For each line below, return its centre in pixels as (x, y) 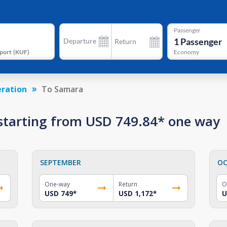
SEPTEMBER (61, 162)
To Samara (62, 89)
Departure (80, 41)
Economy (186, 52)
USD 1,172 (136, 193)
